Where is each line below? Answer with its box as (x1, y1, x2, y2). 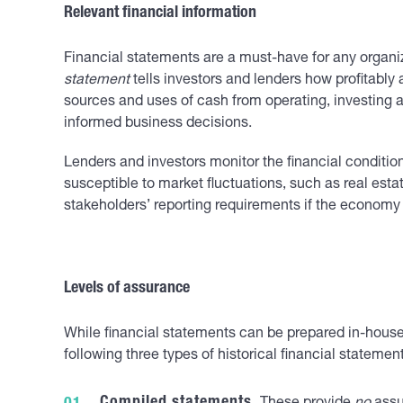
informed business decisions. (64, 117, 252, 131)
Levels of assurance (64, 281, 190, 297)
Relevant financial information (64, 5, 260, 22)
